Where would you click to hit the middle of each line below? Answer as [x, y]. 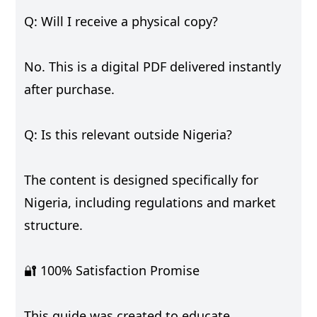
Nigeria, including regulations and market [150, 202]
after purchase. [70, 89]
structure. [54, 225]
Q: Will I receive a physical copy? [121, 21]
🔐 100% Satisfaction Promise [112, 270]
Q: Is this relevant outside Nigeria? [128, 134]
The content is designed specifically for [142, 179]
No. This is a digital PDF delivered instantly [153, 66]
